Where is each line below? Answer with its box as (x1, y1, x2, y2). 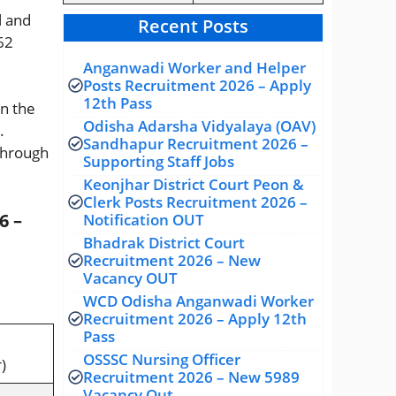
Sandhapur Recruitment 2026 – (83, 133, 308, 154)
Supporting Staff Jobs (83, 150, 234, 171)
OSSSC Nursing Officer (83, 348, 240, 369)
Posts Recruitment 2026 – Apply (83, 74, 311, 95)
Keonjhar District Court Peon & (83, 173, 304, 194)
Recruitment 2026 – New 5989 (83, 366, 300, 387)
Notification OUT (83, 209, 204, 230)
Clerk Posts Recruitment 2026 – (83, 191, 308, 212)
